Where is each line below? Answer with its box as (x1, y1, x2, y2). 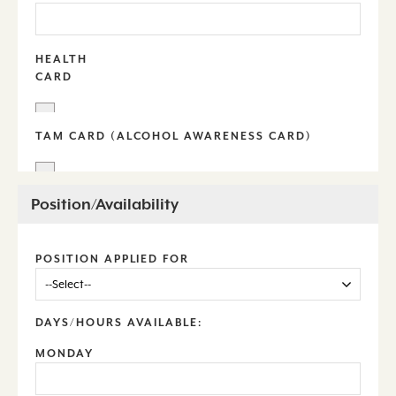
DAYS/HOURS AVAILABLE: (35, 316, 203, 329)
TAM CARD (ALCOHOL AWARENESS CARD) (35, 130, 312, 143)
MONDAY (35, 346, 94, 360)
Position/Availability (31, 194, 179, 213)
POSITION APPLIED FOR (35, 252, 190, 265)
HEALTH (35, 53, 88, 66)
